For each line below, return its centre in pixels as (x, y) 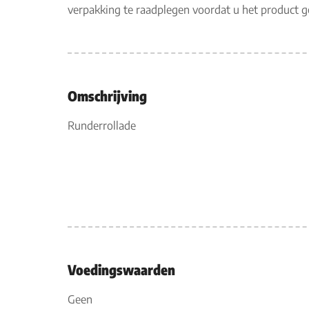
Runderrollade (102, 126)
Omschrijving (107, 96)
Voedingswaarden (121, 269)
